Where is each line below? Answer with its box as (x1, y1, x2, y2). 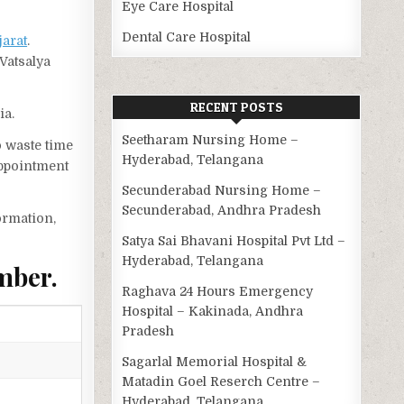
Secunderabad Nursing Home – (122, 183, 322, 198)
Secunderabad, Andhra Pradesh (122, 203, 322, 218)
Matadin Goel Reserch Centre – (122, 374, 321, 390)
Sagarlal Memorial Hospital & (122, 354, 308, 370)
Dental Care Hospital (122, 30, 252, 45)
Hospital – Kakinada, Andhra (122, 304, 304, 319)
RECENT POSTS (189, 99, 283, 115)
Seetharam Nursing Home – (122, 133, 299, 148)
